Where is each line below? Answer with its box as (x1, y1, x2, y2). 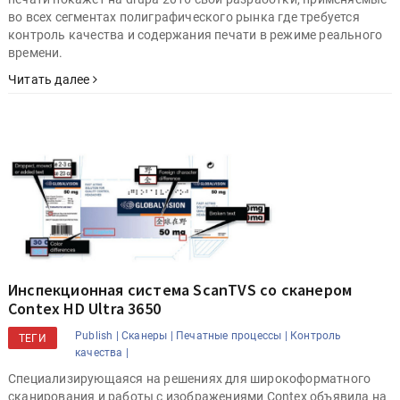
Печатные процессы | (176, 329, 287, 342)
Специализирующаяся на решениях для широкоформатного (8, 371, 371, 386)
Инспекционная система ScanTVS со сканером (8, 279, 353, 300)
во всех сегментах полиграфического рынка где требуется (8, 10, 360, 25)
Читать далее (8, 72, 93, 87)
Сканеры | (121, 329, 173, 342)
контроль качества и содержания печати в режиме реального (8, 28, 383, 43)
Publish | (75, 329, 119, 342)
